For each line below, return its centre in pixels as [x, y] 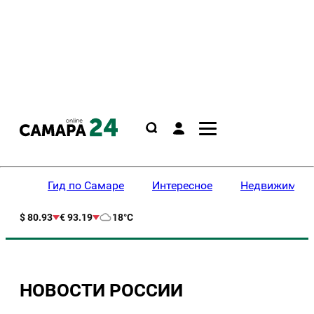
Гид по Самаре [86, 185]
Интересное [182, 185]
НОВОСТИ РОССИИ [101, 291]
